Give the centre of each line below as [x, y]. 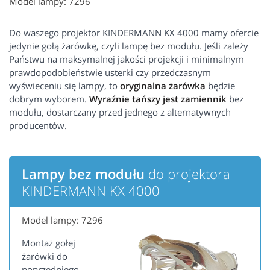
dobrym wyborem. [49, 99]
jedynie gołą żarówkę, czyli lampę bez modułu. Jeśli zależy [129, 46]
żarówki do [45, 256]
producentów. [38, 126]
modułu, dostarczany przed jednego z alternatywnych [120, 112]
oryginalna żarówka [163, 86]
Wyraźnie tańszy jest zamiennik [158, 99]
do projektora [187, 174]
